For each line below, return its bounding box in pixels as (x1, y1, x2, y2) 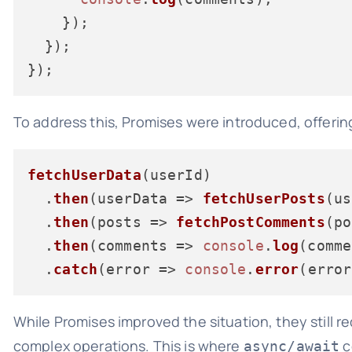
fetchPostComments (176, 213, 325, 230)
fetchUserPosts (202, 189, 325, 207)
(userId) (141, 166, 211, 183)
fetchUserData (27, 166, 141, 183)
